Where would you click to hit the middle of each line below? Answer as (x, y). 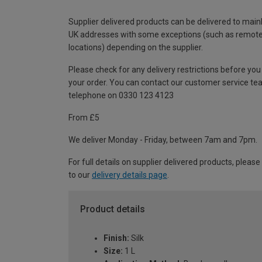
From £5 (84, 117)
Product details (113, 209)
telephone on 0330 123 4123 (121, 95)
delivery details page (130, 175)
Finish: (116, 238)
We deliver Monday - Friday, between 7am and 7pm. (163, 139)
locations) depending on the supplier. (136, 47)
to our (80, 175)
